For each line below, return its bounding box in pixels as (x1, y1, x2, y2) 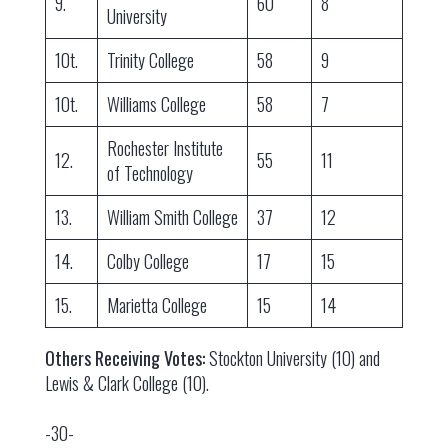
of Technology (106, 160, 193, 187)
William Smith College (106, 204, 238, 231)
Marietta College (106, 292, 207, 319)
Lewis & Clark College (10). (44, 370, 209, 397)
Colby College (106, 248, 189, 275)
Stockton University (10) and (204, 345, 380, 372)
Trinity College (106, 47, 194, 74)
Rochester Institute (106, 135, 223, 162)
